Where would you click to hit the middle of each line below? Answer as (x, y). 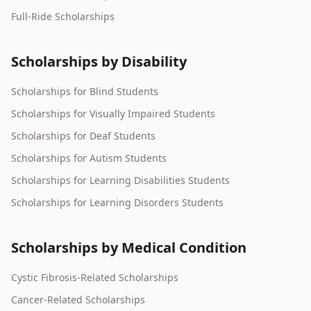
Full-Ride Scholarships (63, 17)
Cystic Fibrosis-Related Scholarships (95, 278)
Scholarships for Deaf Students (83, 136)
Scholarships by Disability (99, 62)
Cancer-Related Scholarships (78, 300)
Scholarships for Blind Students (85, 92)
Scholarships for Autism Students (89, 158)
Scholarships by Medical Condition (129, 248)
